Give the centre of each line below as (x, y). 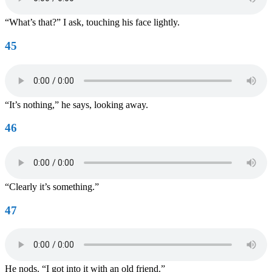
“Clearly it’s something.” (52, 186)
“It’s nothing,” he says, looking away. (76, 104)
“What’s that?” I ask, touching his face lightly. (92, 22)
